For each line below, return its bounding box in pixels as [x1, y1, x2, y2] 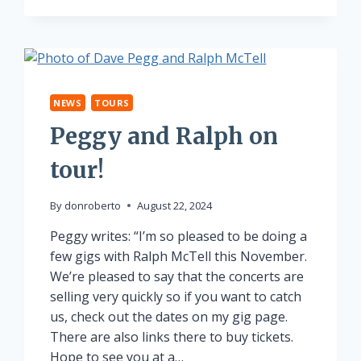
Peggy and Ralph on [50, 121, 279, 151]
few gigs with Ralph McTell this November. [50, 247, 308, 265]
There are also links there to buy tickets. [50, 327, 294, 346]
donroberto [64, 197, 121, 213]
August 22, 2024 [136, 197, 212, 213]
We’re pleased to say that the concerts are [50, 267, 305, 285]
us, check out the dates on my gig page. [50, 307, 288, 326]
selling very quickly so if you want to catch [50, 287, 302, 305]
